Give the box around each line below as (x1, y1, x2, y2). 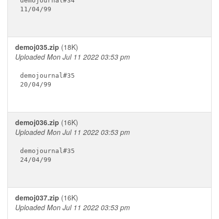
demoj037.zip (15, 193, 59, 202)
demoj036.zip (15, 117, 59, 127)
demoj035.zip (15, 42, 59, 52)
